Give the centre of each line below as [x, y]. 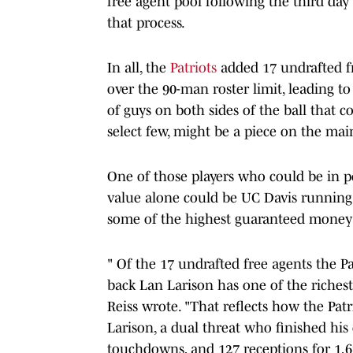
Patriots [193, 67]
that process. [146, 22]
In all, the [139, 67]
